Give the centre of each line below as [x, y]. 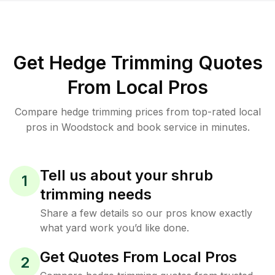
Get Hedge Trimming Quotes [137, 63]
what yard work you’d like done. [114, 228]
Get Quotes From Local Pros [138, 257]
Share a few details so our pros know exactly [146, 213]
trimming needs [96, 194]
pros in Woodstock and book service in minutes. [137, 127]
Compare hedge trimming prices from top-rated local [137, 112]
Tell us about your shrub [126, 175]
